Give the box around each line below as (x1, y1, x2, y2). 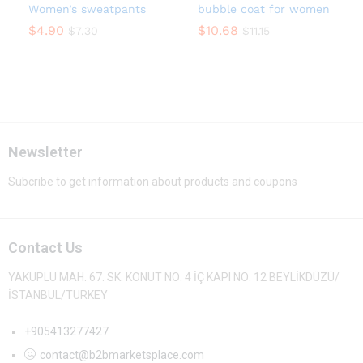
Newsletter (8, 143, 83, 161)
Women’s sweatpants (28, 2, 146, 16)
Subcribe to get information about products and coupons (8, 174, 297, 188)
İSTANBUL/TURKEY (8, 288, 108, 301)
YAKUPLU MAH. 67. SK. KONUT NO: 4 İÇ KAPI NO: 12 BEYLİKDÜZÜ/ (8, 270, 340, 284)
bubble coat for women (198, 2, 330, 16)
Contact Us (8, 238, 83, 256)
